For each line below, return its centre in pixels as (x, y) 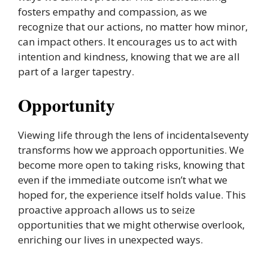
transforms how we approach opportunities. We (131, 150)
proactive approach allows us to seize (106, 210)
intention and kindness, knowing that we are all (129, 56)
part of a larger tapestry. (76, 71)
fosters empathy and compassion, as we (112, 11)
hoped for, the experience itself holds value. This (132, 195)
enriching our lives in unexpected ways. (110, 240)
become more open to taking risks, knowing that (131, 165)
